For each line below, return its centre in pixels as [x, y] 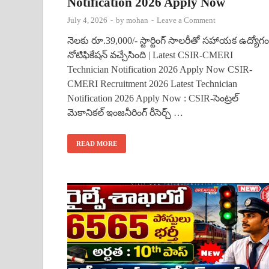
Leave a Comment [186, 20]
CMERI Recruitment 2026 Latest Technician [152, 83]
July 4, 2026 [87, 20]
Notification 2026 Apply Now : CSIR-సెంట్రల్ [153, 98]
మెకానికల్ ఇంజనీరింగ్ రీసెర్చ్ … [125, 112]
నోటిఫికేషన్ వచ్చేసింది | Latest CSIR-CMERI [150, 55]
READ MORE [97, 143]
